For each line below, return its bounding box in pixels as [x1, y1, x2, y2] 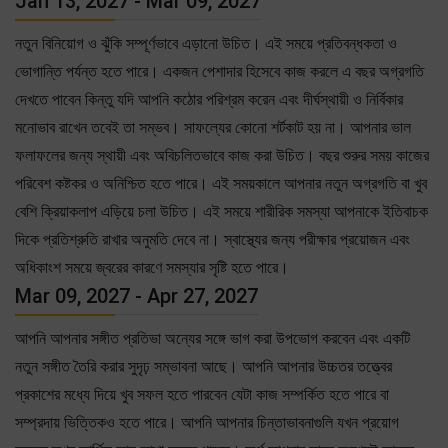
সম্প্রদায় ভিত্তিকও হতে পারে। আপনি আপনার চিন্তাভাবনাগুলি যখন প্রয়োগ [15, 412, 399, 432]
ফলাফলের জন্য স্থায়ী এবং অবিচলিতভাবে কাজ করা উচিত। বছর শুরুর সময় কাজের [15, 145, 429, 165]
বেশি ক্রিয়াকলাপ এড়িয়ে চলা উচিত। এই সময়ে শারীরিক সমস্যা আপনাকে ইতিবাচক [15, 201, 428, 221]
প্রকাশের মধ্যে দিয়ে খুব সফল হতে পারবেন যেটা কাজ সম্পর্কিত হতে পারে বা [15, 384, 389, 404]
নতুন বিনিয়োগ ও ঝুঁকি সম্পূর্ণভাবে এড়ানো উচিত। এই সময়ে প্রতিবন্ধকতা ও [15, 33, 397, 53]
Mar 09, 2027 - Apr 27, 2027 [15, 283, 258, 308]
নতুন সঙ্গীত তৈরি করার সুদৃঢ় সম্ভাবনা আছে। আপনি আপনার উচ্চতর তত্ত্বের [15, 356, 392, 376]
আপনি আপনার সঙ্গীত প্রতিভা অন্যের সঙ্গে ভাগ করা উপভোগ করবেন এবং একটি [15, 328, 410, 348]
